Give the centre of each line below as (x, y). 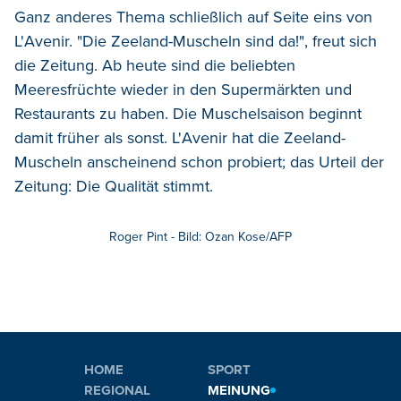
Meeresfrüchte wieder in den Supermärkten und (183, 89)
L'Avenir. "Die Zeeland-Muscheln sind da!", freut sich (196, 41)
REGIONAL (117, 391)
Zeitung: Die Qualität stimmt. (114, 186)
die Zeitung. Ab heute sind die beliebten (155, 65)
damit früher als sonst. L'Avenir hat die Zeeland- (180, 137)
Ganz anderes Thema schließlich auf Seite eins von (193, 17)
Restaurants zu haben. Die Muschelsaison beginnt (188, 113)
